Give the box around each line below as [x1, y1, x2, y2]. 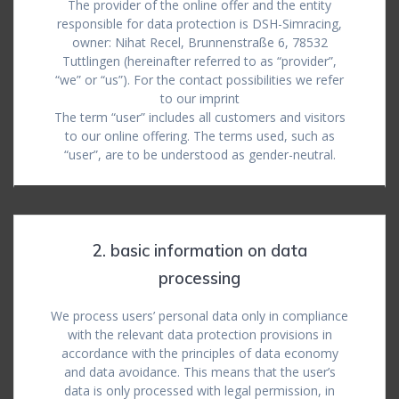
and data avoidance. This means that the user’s [63, 363, 336, 380]
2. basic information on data [92, 240, 307, 261]
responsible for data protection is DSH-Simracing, [57, 15, 342, 32]
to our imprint [159, 90, 240, 107]
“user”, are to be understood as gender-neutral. [63, 146, 336, 163]
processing [159, 268, 240, 289]
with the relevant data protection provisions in [67, 326, 332, 343]
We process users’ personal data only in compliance [51, 307, 348, 324]
